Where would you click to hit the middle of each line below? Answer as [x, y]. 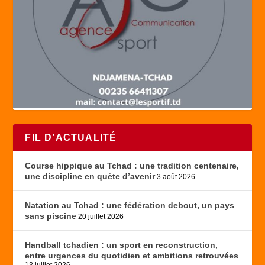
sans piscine [51, 216]
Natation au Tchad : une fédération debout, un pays [130, 206]
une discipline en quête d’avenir [90, 177]
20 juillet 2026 [101, 217]
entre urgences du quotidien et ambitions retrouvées [132, 256]
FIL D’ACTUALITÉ [71, 138]
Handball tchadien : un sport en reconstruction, [122, 245]
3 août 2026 [176, 177]
